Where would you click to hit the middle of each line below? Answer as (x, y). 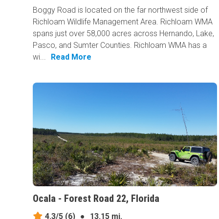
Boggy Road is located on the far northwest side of (120, 10)
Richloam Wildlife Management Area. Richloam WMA (123, 22)
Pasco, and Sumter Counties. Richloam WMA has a (120, 45)
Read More (71, 57)
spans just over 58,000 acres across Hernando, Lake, (124, 34)
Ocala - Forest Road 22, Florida (96, 198)
